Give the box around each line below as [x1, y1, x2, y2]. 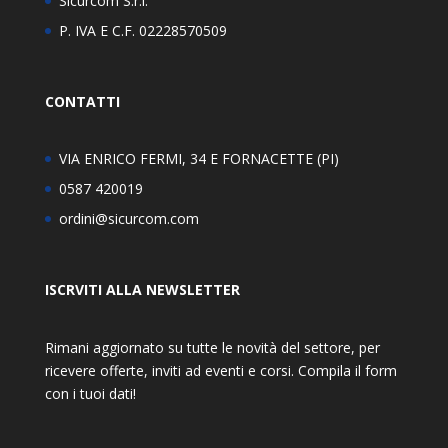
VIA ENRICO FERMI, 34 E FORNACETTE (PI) [58, 149, 339, 169]
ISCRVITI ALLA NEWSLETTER [44, 280, 240, 300]
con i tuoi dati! [44, 383, 136, 403]
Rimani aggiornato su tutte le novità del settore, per [44, 337, 380, 357]
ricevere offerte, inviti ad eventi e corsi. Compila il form [44, 360, 397, 380]
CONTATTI [44, 92, 120, 112]
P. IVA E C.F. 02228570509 [58, 21, 227, 40]
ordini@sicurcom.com [58, 209, 199, 229]
